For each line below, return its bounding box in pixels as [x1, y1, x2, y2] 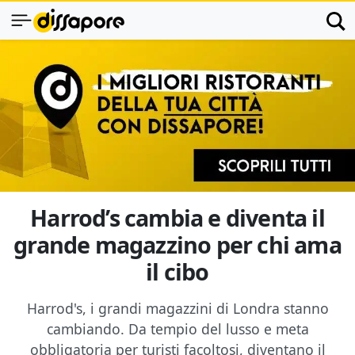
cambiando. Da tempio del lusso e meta [46, 319, 309, 338]
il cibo [146, 256, 209, 287]
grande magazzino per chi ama [13, 229, 342, 260]
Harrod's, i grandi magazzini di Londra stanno [26, 299, 329, 318]
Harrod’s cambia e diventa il [30, 202, 325, 233]
